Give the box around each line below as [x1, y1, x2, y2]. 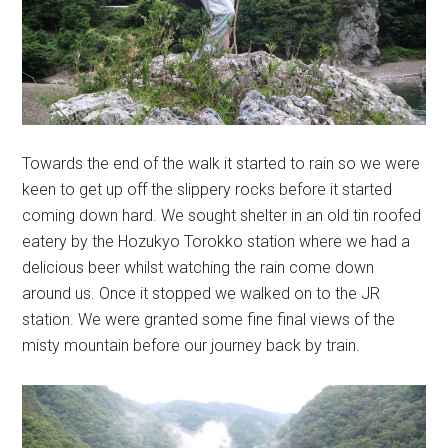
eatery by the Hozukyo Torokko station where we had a [22, 232, 411, 252]
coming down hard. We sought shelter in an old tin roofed [22, 206, 422, 226]
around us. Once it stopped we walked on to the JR [22, 284, 381, 304]
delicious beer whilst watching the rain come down [22, 258, 375, 278]
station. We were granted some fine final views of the [22, 310, 396, 330]
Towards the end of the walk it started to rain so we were [22, 154, 421, 174]
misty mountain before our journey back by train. [22, 336, 361, 356]
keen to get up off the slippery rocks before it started [22, 180, 393, 200]
